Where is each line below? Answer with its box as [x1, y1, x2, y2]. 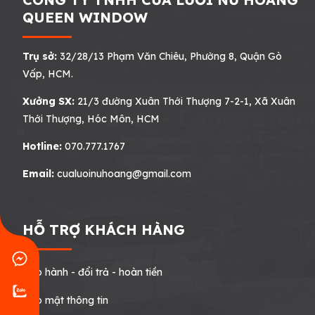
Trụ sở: [22, 49, 57, 63]
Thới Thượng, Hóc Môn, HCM [22, 112, 160, 125]
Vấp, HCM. [22, 67, 73, 80]
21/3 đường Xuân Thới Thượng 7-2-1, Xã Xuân [75, 94, 295, 108]
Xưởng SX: [22, 94, 75, 108]
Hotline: [22, 139, 62, 153]
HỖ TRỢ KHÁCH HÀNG [22, 220, 185, 238]
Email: [22, 167, 54, 180]
